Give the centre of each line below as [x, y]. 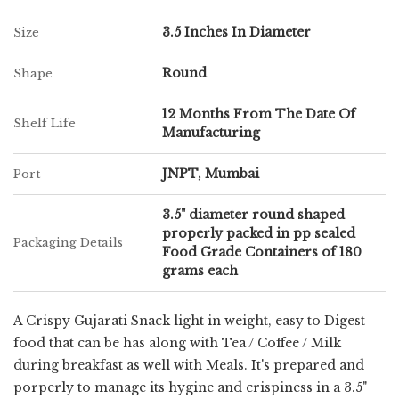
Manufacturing [211, 133]
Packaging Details [68, 243]
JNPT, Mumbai [211, 174]
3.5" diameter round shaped [253, 215]
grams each [200, 271]
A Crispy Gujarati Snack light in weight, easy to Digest [189, 321]
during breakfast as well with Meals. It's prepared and [189, 365]
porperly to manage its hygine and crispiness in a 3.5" [190, 387]
